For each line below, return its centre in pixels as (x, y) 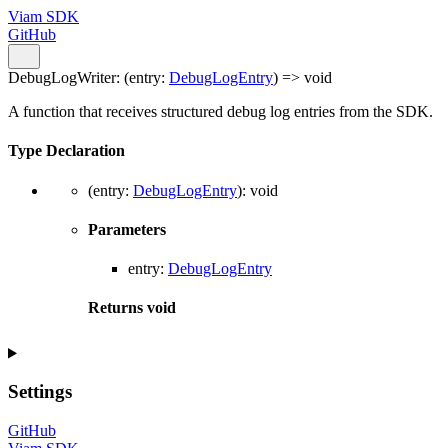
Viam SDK (43, 16)
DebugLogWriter (62, 77)
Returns (117, 308)
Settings (40, 392)
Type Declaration (66, 151)
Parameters (127, 229)
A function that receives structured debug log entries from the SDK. (220, 111)
